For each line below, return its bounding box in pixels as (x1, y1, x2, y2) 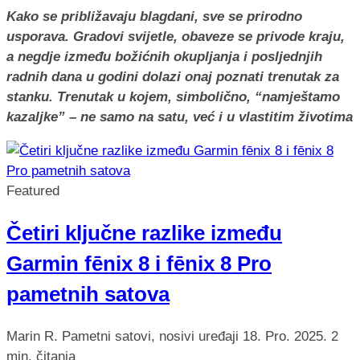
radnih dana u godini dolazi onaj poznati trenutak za (6, 68, 339, 84)
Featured (6, 182, 59, 198)
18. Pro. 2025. (243, 329, 331, 345)
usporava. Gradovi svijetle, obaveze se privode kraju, (6, 28, 345, 44)
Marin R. (6, 329, 58, 345)
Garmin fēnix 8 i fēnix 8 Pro (6, 252, 272, 275)
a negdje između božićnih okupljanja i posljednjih (6, 48, 322, 64)
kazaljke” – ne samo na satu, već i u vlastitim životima (6, 108, 353, 125)
